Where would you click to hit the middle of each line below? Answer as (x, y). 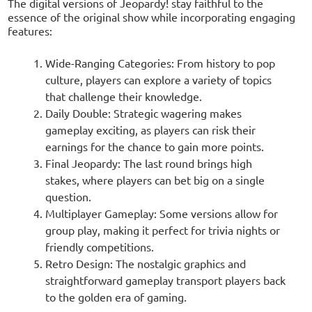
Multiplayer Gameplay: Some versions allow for (161, 213)
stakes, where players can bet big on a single (155, 180)
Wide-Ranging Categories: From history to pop (160, 63)
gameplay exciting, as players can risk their (150, 130)
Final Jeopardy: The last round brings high (148, 163)
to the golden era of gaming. (116, 297)
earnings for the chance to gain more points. (154, 147)
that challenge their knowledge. (123, 96)
